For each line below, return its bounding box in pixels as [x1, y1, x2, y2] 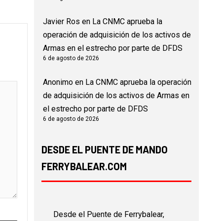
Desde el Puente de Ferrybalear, [53, 210, 164, 220]
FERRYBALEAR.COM [41, 160, 127, 173]
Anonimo [42, 77, 73, 87]
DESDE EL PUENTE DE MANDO [41, 144, 168, 156]
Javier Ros [42, 17, 80, 27]
